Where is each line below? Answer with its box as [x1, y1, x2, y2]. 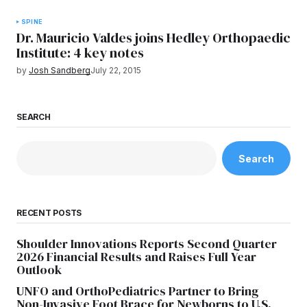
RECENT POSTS [16, 208, 82, 219]
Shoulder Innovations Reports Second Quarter [16, 235, 277, 253]
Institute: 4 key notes [16, 43, 144, 62]
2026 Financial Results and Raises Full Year [16, 248, 256, 266]
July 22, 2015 [90, 65, 141, 75]
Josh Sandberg [29, 65, 90, 75]
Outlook [16, 261, 62, 279]
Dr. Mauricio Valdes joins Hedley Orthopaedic [16, 28, 291, 47]
